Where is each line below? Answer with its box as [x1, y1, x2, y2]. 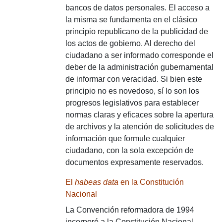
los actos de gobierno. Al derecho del [65, 39, 195, 48]
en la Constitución [118, 178, 184, 186]
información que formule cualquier [65, 134, 185, 143]
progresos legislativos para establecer [65, 99, 199, 107]
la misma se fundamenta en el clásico [65, 15, 197, 24]
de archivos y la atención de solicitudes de [65, 122, 214, 131]
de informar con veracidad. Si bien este [65, 75, 202, 83]
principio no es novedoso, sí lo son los [65, 87, 199, 95]
